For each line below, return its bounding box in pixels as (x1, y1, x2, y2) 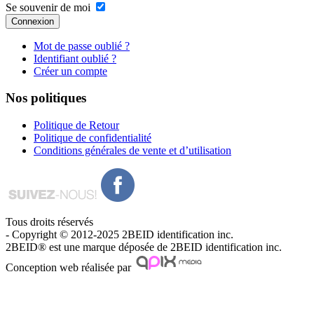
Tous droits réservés (6, 216, 93, 228)
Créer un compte (34, 64, 107, 77)
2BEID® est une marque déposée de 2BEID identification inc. (6, 241, 282, 254)
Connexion (11, 15, 54, 27)
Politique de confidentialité (34, 132, 151, 144)
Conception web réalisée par (6, 261, 134, 274)
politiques (27, 90, 86, 106)
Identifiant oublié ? (34, 52, 116, 64)
